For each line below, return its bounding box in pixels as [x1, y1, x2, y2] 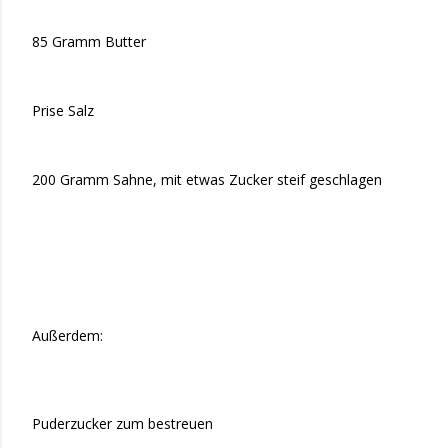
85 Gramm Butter [32, 31, 146, 51]
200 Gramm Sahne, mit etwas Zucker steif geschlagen [32, 169, 382, 189]
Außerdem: [32, 326, 103, 346]
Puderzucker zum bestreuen [32, 414, 213, 434]
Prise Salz [32, 100, 94, 120]
